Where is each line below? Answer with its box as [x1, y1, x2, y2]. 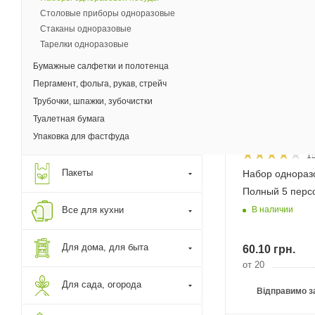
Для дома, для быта [62, 242, 148, 252]
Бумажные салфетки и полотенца [33, 61, 169, 71]
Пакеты [62, 167, 93, 178]
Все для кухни [62, 205, 124, 215]
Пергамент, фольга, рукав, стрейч [33, 79, 167, 89]
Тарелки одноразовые [40, 39, 129, 49]
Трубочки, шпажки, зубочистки [33, 96, 153, 106]
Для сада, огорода [62, 279, 141, 290]
